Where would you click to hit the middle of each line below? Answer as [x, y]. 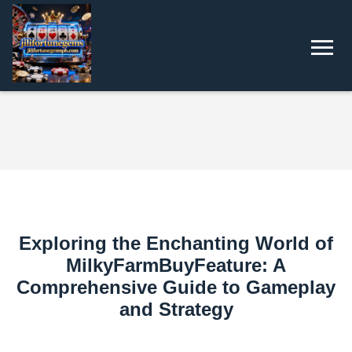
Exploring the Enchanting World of [176, 243]
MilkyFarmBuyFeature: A [176, 265]
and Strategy [176, 309]
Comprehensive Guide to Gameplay [176, 287]
